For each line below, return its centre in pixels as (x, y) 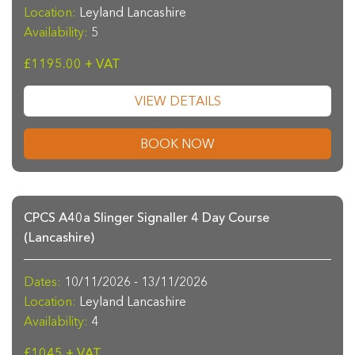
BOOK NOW (177, 144)
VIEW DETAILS (177, 101)
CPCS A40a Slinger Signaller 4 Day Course (147, 218)
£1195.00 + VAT (72, 64)
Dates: (42, 282)
